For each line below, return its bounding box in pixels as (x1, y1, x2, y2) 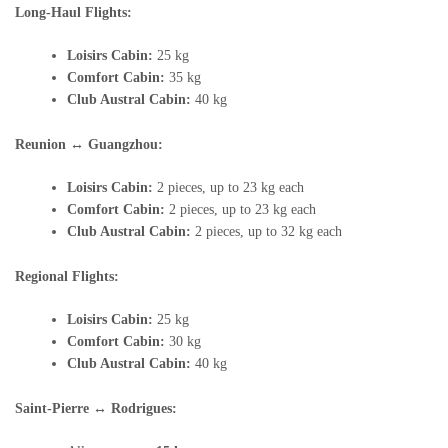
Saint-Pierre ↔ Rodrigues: (15, 401, 177, 416)
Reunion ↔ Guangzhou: (15, 137, 163, 152)
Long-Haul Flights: (15, 5, 132, 20)
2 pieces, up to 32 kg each (191, 224, 343, 239)
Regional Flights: (15, 269, 119, 284)
